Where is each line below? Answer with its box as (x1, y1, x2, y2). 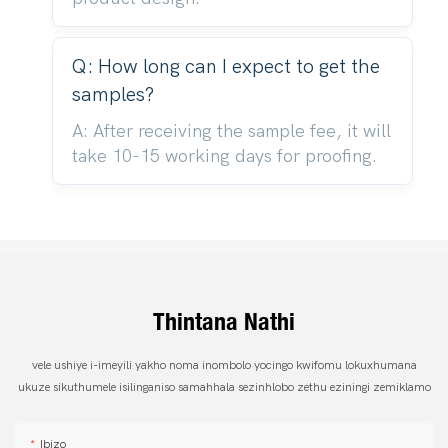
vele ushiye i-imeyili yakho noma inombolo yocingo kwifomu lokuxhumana (31, 358, 417, 373)
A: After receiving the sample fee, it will (71, 120, 391, 142)
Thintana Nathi (153, 306, 295, 337)
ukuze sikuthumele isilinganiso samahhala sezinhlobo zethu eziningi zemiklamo (17, 380, 431, 395)
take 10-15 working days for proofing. (71, 145, 377, 167)
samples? (71, 82, 154, 106)
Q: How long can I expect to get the (71, 54, 380, 78)
